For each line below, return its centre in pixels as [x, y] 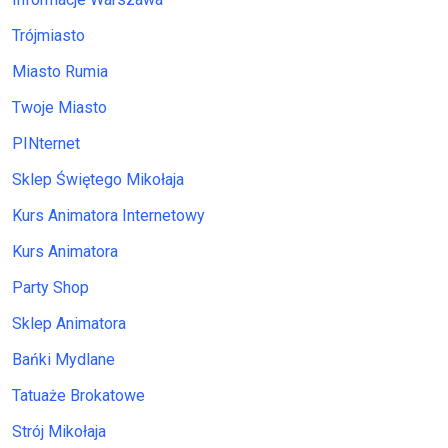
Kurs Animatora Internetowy [108, 216]
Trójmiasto [48, 36]
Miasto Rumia [60, 72]
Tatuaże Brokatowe [78, 396]
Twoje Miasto [59, 108]
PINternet [46, 144]
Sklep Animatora [69, 324]
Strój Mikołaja [59, 432]
